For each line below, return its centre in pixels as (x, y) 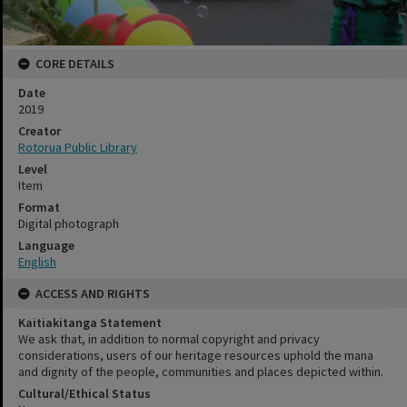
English (37, 262)
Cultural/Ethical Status (84, 393)
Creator (40, 131)
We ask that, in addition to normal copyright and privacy (169, 339)
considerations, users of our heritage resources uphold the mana (196, 355)
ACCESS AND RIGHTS (93, 293)
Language (46, 245)
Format (39, 207)
